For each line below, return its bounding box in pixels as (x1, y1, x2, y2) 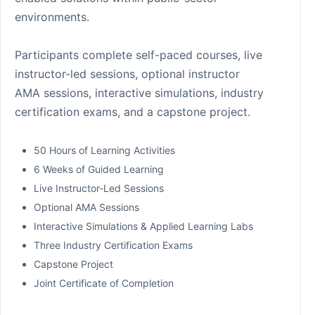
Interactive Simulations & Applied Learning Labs (34, 219, 253, 232)
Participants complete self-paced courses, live (15, 47, 262, 62)
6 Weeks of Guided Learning (34, 162, 164, 175)
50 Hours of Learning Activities (34, 143, 175, 156)
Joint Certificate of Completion (34, 276, 174, 289)
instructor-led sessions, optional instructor (15, 66, 240, 81)
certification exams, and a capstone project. (15, 104, 250, 119)
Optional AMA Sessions (34, 200, 139, 213)
